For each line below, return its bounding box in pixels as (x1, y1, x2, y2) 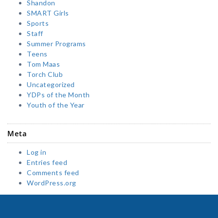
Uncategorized (27, 80, 75, 89)
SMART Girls (27, 9, 69, 18)
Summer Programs (27, 39, 86, 48)
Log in (27, 148, 46, 157)
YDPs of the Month (27, 91, 90, 99)
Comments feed (27, 168, 79, 177)
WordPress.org (27, 179, 76, 187)
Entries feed (27, 158, 67, 167)
